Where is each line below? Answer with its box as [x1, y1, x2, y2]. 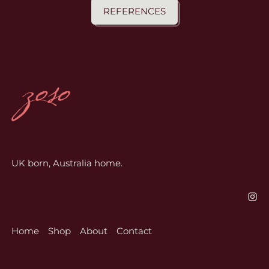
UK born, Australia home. [11, 157, 122, 169]
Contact [116, 225, 152, 237]
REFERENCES [103, 5, 166, 17]
